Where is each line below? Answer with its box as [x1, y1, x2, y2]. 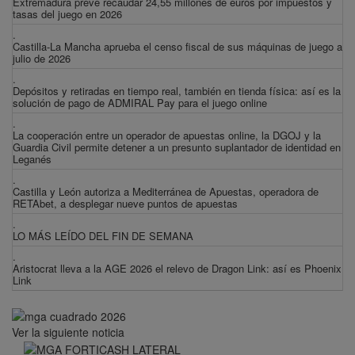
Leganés [13, 151, 52, 167]
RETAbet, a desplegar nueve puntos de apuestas [13, 196, 238, 212]
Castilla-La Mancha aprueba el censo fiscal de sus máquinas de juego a [13, 39, 342, 55]
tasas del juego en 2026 [13, 6, 122, 22]
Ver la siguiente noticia [12, 323, 124, 340]
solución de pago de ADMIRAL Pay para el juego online [13, 95, 267, 111]
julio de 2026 [13, 51, 71, 67]
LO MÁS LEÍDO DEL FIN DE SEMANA [13, 228, 193, 244]
